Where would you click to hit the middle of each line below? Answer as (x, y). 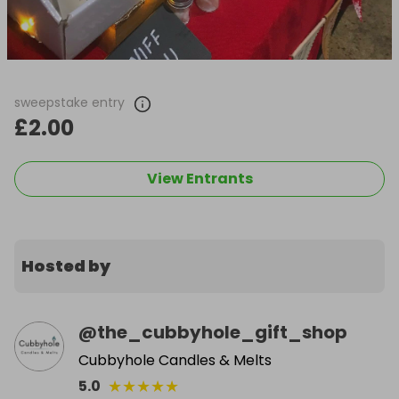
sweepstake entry (69, 102)
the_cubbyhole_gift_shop (222, 332)
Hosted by (66, 265)
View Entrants (199, 178)
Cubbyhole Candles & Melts (175, 360)
